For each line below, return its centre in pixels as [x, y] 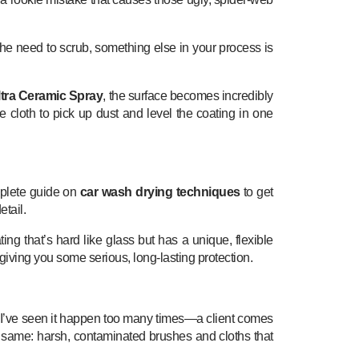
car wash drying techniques [160, 192]
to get [256, 192]
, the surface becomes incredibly [188, 95]
